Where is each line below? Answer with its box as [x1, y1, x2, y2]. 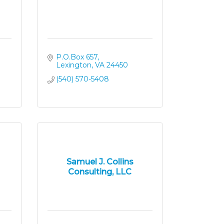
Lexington [56, 60, 91, 69]
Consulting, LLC [68, 166, 132, 176]
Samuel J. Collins [66, 156, 133, 166]
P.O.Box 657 [56, 52, 97, 61]
